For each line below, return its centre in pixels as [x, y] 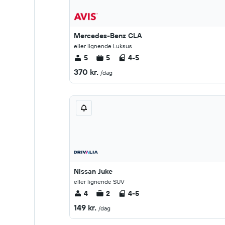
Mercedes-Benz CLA [108, 36]
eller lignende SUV [99, 182]
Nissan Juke [93, 171]
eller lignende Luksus [103, 46]
